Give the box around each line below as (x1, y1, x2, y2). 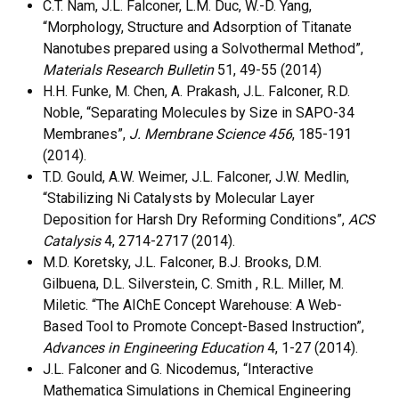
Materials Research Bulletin (43, 61, 214, 78)
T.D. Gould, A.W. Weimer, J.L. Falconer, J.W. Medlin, (43, 167, 349, 185)
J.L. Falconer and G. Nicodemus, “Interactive (43, 360, 313, 378)
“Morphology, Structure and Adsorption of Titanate (43, 18, 352, 36)
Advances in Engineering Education (43, 338, 264, 356)
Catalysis (43, 232, 104, 249)
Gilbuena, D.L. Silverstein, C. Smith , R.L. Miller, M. (43, 274, 344, 292)
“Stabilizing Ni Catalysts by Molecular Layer (43, 189, 314, 207)
